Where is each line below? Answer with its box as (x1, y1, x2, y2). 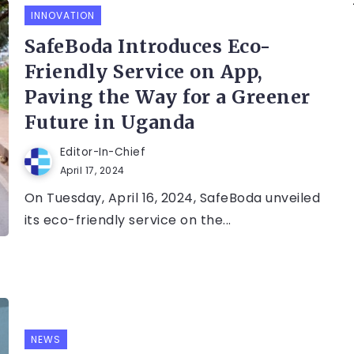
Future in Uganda (24, 111, 195, 134)
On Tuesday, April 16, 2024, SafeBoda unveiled (24, 189, 321, 208)
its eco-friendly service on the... (24, 211, 232, 230)
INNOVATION (30, 9, 95, 23)
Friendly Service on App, (24, 60, 263, 84)
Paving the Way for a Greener (24, 85, 311, 109)
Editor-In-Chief (59, 145, 146, 160)
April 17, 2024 (59, 164, 125, 178)
